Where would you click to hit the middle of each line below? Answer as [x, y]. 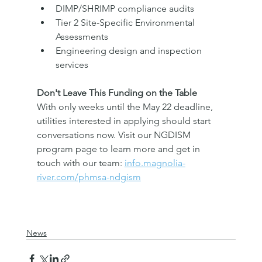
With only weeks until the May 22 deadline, [126, 106]
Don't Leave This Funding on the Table [117, 92]
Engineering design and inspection [130, 50]
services [72, 64]
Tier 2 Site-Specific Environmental [126, 22]
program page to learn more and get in [119, 149]
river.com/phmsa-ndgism [89, 177]
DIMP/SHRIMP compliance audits [125, 8]
